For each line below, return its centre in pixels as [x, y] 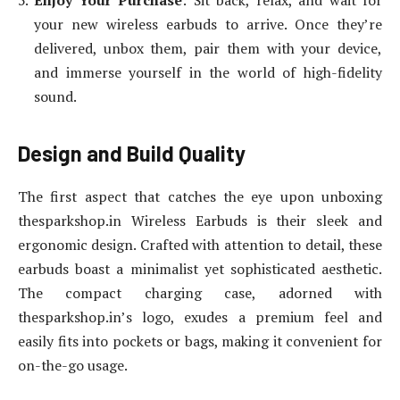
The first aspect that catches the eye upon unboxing [200, 197]
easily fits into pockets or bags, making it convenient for [200, 342]
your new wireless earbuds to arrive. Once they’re [208, 25]
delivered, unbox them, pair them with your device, [208, 49]
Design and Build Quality [132, 154]
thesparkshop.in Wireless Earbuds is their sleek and [200, 221]
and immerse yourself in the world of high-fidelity [208, 73]
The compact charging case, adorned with [200, 293]
